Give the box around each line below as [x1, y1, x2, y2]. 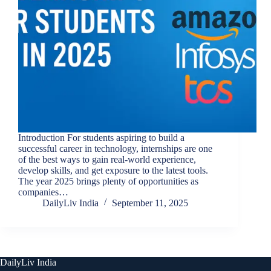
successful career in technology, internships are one [18, 143, 212, 154]
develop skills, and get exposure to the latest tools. [18, 165, 208, 176]
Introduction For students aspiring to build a [18, 132, 184, 143]
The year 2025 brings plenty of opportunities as [18, 176, 198, 187]
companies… [18, 187, 68, 198]
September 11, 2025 [112, 198, 188, 209]
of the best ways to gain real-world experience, [18, 154, 196, 165]
